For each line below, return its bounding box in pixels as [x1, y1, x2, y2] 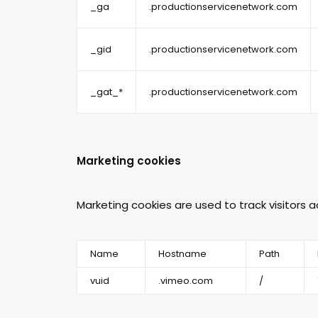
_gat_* [90, 85, 123, 99]
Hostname [158, 247, 207, 261]
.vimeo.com [158, 274, 213, 287]
